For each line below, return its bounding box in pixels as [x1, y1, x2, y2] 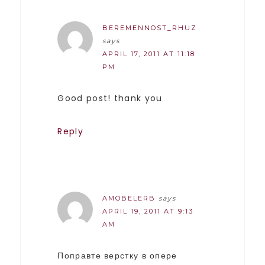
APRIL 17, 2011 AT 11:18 [102, 49, 196, 58]
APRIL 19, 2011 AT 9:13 [102, 206, 194, 215]
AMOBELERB [102, 193, 156, 202]
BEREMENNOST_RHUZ [102, 23, 198, 32]
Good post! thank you [57, 92, 163, 104]
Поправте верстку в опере [57, 249, 177, 261]
